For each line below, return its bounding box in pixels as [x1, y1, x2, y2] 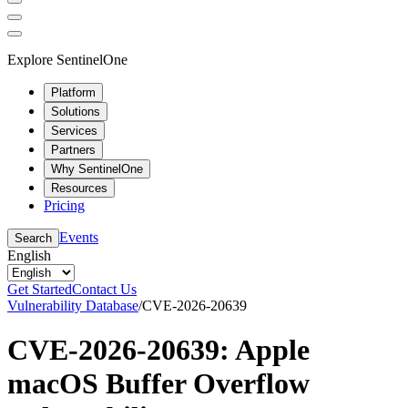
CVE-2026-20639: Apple [7, 332, 310, 366]
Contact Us [72, 280, 137, 297]
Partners [51, 142, 96, 157]
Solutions [51, 104, 100, 118]
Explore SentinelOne [7, 51, 127, 67]
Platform [51, 85, 96, 99]
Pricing [44, 197, 85, 213]
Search [15, 230, 52, 245]
